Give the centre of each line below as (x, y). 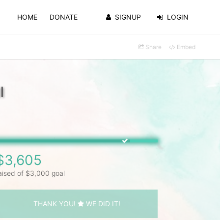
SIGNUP (128, 17)
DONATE (64, 17)
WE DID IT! (102, 203)
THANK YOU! (55, 203)
